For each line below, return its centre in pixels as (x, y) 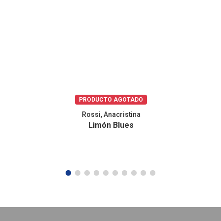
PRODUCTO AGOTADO (111, 99)
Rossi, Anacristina (111, 115)
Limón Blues (111, 125)
